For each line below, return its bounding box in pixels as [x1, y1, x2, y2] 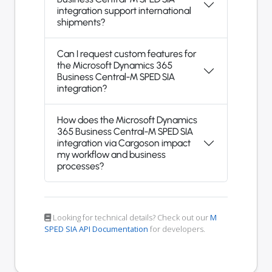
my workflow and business [57, 149, 166, 161]
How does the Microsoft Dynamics [57, 114, 197, 126]
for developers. [148, 223, 205, 235]
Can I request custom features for [57, 48, 196, 60]
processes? [57, 160, 104, 172]
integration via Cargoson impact [57, 137, 191, 149]
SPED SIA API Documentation [44, 223, 148, 235]
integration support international [57, 5, 191, 17]
